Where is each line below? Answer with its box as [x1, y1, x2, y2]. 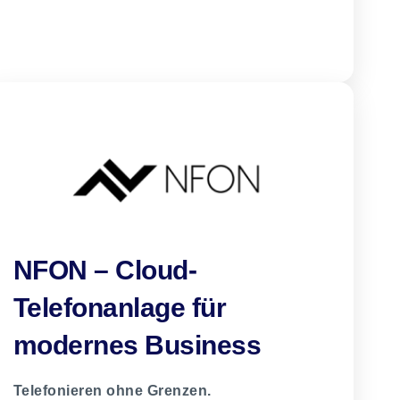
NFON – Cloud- [12, 255, 197, 286]
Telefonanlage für [12, 293, 227, 323]
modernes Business [12, 330, 262, 361]
